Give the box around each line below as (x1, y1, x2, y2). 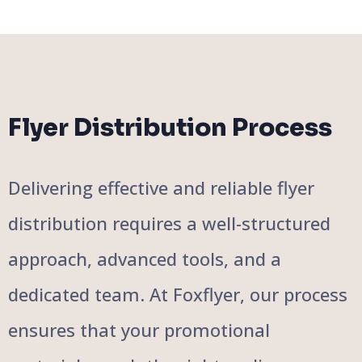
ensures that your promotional (8, 317, 270, 342)
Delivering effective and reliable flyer (8, 175, 314, 200)
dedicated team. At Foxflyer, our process (8, 281, 347, 306)
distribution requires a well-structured (8, 210, 330, 235)
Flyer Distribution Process (8, 112, 332, 143)
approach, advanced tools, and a (8, 246, 281, 271)
